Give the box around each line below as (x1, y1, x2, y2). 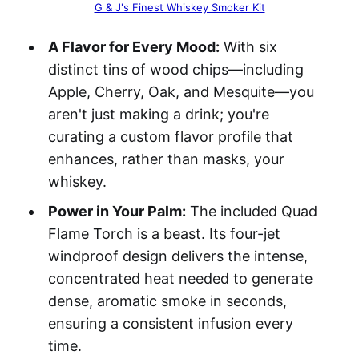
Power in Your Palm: (47, 202, 186, 220)
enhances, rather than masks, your (47, 150, 284, 167)
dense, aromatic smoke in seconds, (47, 292, 287, 309)
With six (219, 38, 277, 55)
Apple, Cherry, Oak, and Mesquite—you (47, 83, 314, 100)
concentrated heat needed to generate (47, 269, 313, 287)
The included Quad (185, 202, 317, 220)
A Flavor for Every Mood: (47, 38, 220, 55)
